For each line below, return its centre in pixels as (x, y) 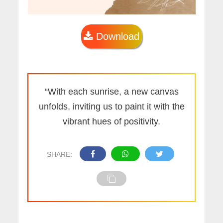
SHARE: (59, 155)
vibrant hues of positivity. (111, 122)
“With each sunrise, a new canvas (111, 92)
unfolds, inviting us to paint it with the (111, 107)
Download (116, 37)
